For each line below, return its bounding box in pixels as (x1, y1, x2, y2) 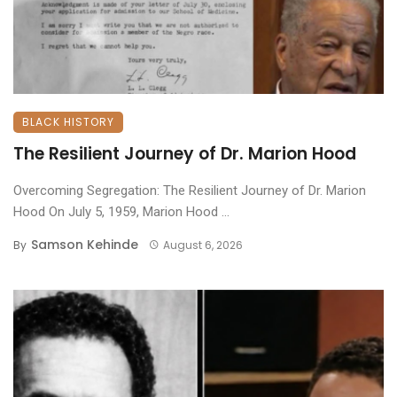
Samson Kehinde (31, 235, 138, 253)
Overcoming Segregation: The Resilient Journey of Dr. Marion (13, 182, 366, 198)
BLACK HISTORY (22, 113, 114, 129)
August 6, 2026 (162, 237, 243, 253)
